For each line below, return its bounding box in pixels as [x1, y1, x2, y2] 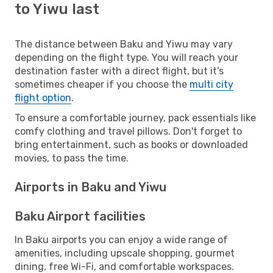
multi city [190, 78, 233, 90]
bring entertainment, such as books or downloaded [15, 138, 248, 151]
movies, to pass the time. [15, 152, 129, 164]
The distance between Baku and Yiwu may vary [15, 38, 233, 50]
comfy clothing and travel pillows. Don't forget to [15, 125, 242, 137]
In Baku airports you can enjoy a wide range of [15, 233, 228, 246]
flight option [15, 91, 71, 104]
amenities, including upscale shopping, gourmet [15, 247, 235, 259]
